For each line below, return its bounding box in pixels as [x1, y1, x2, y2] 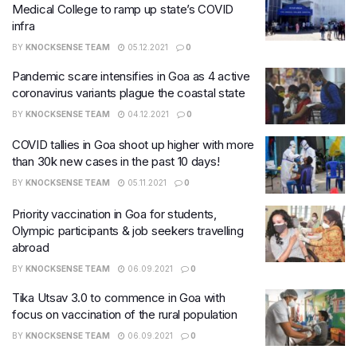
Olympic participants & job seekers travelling [12, 222, 244, 238]
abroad [12, 239, 49, 255]
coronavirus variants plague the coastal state [12, 84, 245, 100]
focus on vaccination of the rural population [12, 306, 237, 322]
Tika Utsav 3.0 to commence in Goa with [12, 289, 226, 305]
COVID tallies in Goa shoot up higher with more [12, 137, 255, 152]
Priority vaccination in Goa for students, [12, 206, 217, 222]
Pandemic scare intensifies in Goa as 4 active [12, 68, 250, 84]
